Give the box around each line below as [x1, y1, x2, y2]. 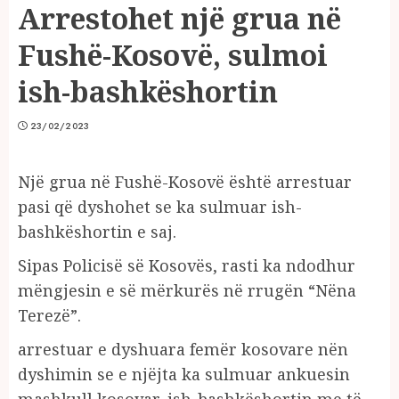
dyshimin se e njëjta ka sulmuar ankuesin [18, 362, 350, 385]
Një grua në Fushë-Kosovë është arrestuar [18, 170, 352, 192]
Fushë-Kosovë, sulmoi [18, 35, 328, 74]
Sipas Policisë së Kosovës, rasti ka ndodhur [18, 254, 355, 276]
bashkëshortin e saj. [18, 220, 176, 242]
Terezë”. [18, 304, 81, 326]
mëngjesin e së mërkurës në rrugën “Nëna [18, 279, 356, 301]
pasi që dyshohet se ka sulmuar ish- [18, 195, 302, 217]
